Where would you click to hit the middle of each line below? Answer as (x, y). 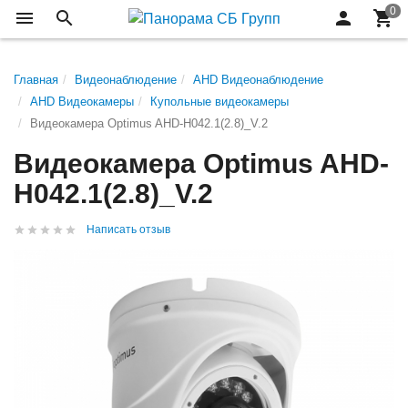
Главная (36, 80)
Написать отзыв (128, 229)
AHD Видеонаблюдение (258, 80)
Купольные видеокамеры (219, 102)
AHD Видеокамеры (82, 102)
